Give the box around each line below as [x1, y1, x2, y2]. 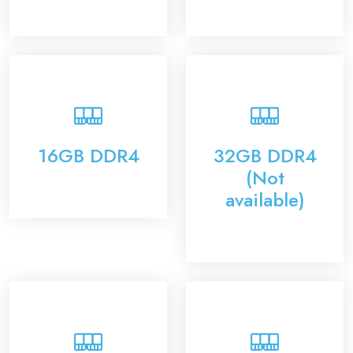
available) [225, 186, 305, 214]
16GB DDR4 [37, 142, 139, 169]
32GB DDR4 [213, 142, 317, 169]
